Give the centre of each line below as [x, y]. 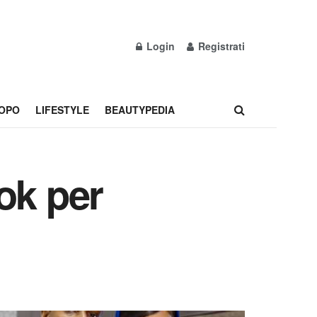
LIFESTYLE [62, 110]
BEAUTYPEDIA [139, 110]
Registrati [220, 46]
